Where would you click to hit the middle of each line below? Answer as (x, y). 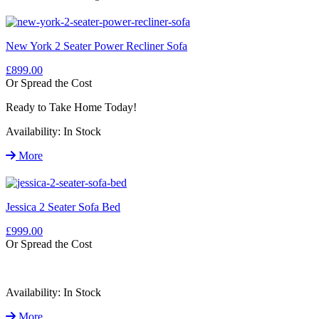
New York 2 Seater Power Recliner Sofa (96, 46)
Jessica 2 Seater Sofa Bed (63, 206)
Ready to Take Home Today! (71, 107)
